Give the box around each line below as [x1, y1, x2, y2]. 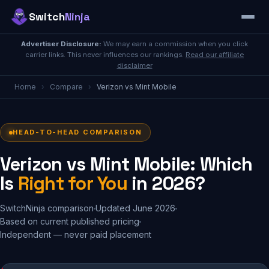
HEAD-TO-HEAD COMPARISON [13, 128, 142, 136]
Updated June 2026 [95, 203, 175, 213]
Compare [50, 83, 83, 91]
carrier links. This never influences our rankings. [25, 50, 186, 59]
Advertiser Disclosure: [21, 40, 101, 48]
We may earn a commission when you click [101, 40, 248, 48]
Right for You [17, 172, 127, 195]
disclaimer [116, 61, 153, 70]
